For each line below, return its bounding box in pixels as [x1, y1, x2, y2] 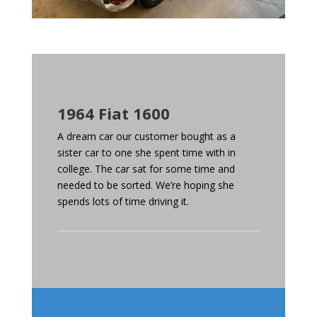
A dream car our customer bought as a [57, 129, 236, 144]
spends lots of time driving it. [57, 195, 189, 209]
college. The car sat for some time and [57, 162, 235, 176]
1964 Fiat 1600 [57, 103, 170, 125]
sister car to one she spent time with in [57, 146, 236, 160]
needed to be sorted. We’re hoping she [57, 178, 234, 192]
